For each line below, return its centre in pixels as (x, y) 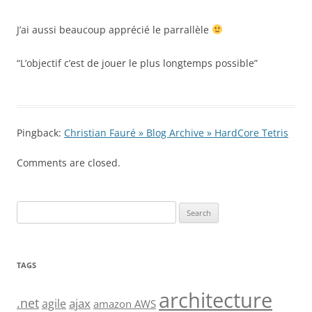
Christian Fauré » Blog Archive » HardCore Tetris (176, 133)
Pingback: (40, 133)
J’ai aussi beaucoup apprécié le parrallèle (114, 30)
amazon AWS (125, 304)
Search (30, 209)
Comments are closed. (69, 163)
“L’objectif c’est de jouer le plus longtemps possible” (137, 63)
